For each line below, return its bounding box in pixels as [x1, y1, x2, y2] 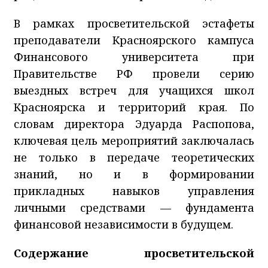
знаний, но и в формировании [14, 167, 254, 182]
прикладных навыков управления [14, 184, 254, 199]
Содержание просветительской [14, 246, 254, 261]
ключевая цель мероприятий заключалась [14, 133, 254, 148]
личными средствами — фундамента [14, 200, 254, 215]
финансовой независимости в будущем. [14, 217, 233, 232]
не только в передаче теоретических [14, 150, 254, 165]
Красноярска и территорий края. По [14, 100, 254, 115]
